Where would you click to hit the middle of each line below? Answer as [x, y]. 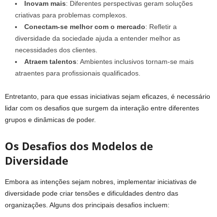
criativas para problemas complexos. [71, 15]
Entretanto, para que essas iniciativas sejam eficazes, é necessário [108, 96]
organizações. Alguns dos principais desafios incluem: [87, 205]
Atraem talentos [50, 61]
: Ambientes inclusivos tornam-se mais [135, 61]
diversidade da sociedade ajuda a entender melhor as [98, 38]
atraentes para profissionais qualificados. [78, 73]
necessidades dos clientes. [56, 50]
